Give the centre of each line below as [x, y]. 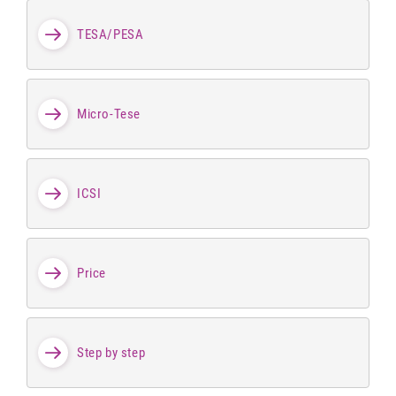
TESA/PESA [110, 34]
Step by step [111, 352]
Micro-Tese [109, 114]
